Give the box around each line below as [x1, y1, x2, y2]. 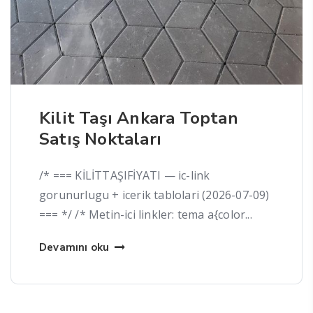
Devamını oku [39, 240, 112, 255]
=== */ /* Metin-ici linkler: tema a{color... [39, 207, 252, 223]
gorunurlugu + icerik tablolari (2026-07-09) [39, 187, 270, 203]
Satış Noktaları [39, 128, 161, 151]
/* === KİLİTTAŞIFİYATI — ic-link [39, 168, 210, 184]
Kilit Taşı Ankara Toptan [39, 107, 238, 130]
